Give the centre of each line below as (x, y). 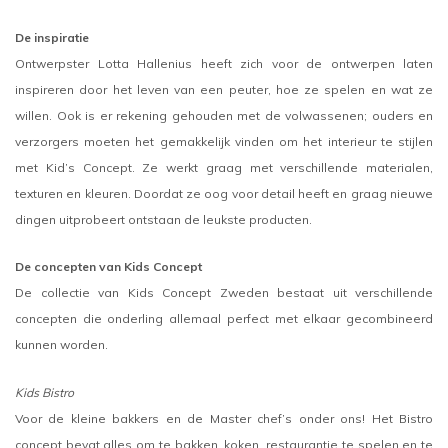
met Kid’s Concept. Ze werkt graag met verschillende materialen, (224, 167)
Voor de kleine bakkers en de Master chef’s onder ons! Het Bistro (224, 418)
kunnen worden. (61, 345)
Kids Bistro (44, 392)
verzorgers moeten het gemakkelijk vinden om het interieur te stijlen (224, 141)
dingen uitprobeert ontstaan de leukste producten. (163, 219)
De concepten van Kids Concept (108, 267)
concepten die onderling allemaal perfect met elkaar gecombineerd (224, 319)
